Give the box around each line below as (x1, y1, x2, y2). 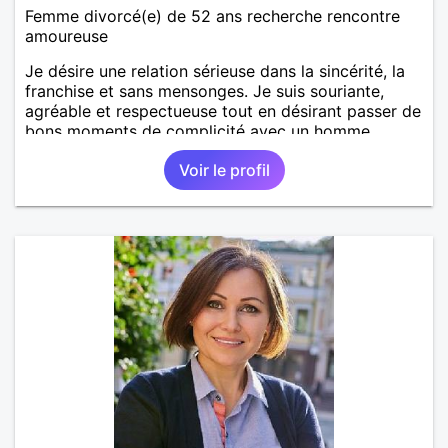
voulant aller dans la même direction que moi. (25, 140, 370, 161)
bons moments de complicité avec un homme (25, 120, 370, 141)
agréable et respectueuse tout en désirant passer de (25, 100, 421, 121)
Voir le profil (178, 159, 270, 180)
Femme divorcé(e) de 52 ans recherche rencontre (25, 5, 400, 26)
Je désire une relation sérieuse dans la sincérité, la (25, 60, 405, 81)
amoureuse (25, 25, 108, 46)
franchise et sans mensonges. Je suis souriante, (25, 80, 384, 101)
